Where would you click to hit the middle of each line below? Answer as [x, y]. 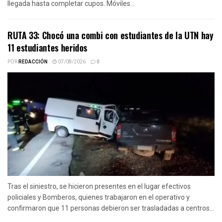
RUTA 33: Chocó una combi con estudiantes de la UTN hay [111, 35]
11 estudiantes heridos [48, 47]
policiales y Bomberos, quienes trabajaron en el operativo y [99, 197]
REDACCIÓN [33, 62]
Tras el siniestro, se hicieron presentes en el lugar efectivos [99, 186]
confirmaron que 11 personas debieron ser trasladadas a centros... [111, 208]
